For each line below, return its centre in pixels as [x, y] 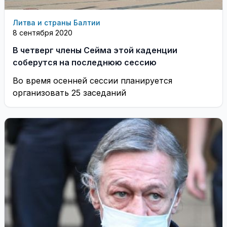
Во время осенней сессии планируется [92, 80]
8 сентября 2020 [43, 32]
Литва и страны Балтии [56, 22]
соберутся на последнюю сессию [85, 62]
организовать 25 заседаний [69, 92]
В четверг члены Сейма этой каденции [95, 50]
